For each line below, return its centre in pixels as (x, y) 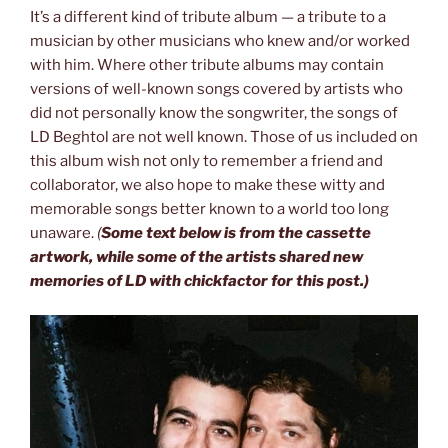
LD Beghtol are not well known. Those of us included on (224, 136)
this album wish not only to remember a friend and (206, 160)
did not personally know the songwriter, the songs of (214, 112)
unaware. (62, 232)
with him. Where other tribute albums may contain (207, 64)
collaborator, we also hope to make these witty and (207, 184)
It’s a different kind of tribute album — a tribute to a (208, 16)
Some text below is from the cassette (236, 232)
